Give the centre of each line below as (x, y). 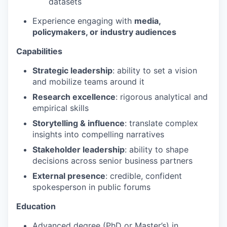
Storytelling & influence (79, 123)
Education (36, 206)
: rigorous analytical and (162, 97)
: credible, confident (144, 176)
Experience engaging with (83, 21)
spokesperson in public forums (91, 187)
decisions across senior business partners (112, 161)
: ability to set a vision (155, 70)
